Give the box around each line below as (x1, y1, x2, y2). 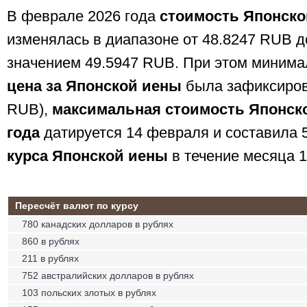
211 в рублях (22, 253, 79, 264)
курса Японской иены (7, 148, 168, 164)
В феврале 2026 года (7, 8, 160, 25)
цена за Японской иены (7, 78, 182, 95)
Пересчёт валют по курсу (15, 200, 138, 211)
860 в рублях (22, 236, 79, 247)
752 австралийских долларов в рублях (22, 270, 194, 281)
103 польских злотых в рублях (22, 287, 156, 298)
